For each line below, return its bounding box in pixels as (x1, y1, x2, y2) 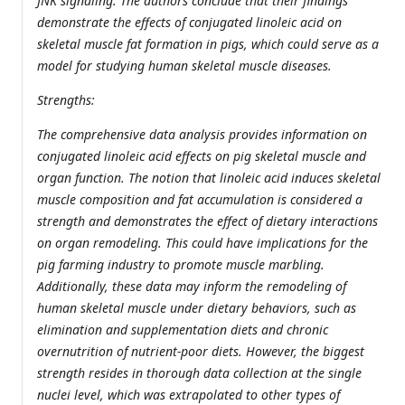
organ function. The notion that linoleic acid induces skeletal (37, 169, 381, 187)
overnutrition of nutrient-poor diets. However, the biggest (37, 343, 364, 361)
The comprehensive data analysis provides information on (37, 126, 367, 144)
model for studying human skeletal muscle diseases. (37, 57, 332, 75)
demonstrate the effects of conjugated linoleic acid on (37, 14, 342, 32)
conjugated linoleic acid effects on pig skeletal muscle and (37, 147, 366, 165)
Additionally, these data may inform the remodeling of (37, 278, 346, 296)
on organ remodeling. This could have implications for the (37, 234, 368, 252)
